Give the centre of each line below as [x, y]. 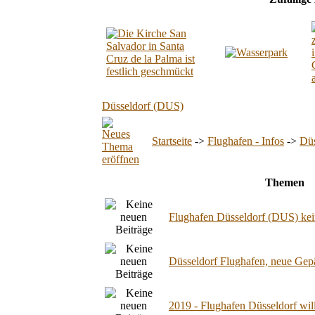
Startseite [172, 141]
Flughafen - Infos [246, 141]
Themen [285, 182]
